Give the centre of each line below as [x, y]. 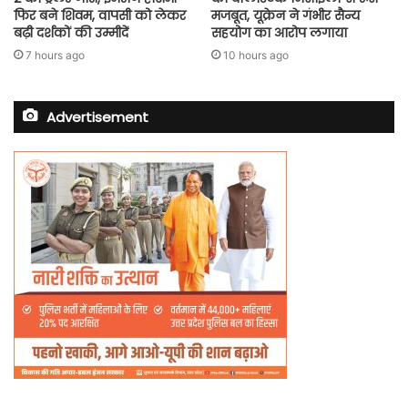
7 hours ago [55, 55]
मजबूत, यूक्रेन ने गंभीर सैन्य [286, 15]
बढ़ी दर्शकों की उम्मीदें [71, 32]
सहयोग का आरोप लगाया [279, 32]
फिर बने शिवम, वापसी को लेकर [100, 15]
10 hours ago [256, 55]
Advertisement [97, 117]
